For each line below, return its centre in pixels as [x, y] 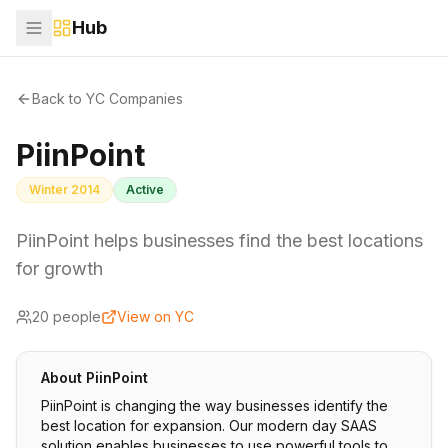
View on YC [155, 316]
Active [145, 189]
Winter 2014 [64, 189]
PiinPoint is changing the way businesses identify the [214, 405]
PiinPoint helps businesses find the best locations [219, 240]
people [75, 316]
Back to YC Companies [107, 98]
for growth [59, 268]
